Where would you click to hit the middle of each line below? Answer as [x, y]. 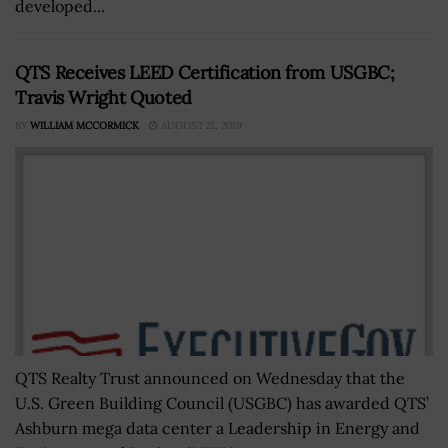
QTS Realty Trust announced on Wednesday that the [210, 378]
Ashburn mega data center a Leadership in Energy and [217, 428]
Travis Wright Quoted [103, 98]
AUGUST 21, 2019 [200, 126]
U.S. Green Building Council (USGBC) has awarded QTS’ [222, 403]
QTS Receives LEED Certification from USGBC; [205, 73]
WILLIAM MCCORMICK [84, 126]
